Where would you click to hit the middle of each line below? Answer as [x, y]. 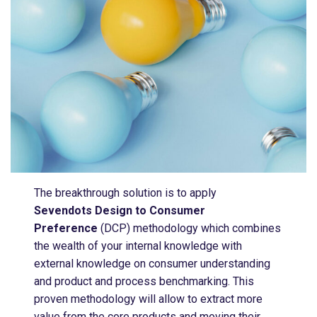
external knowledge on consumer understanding [152, 263]
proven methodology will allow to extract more [149, 299]
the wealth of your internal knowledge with [138, 246]
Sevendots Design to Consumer [120, 210]
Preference [66, 228]
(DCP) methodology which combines [190, 228]
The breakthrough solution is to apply [126, 192]
